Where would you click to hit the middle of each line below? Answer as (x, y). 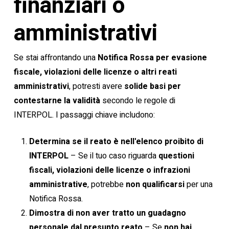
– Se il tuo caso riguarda (113, 156)
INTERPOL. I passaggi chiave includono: (84, 115)
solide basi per (152, 86)
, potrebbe (106, 185)
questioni (176, 156)
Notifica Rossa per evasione (152, 58)
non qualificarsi (155, 185)
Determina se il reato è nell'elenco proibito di (116, 142)
